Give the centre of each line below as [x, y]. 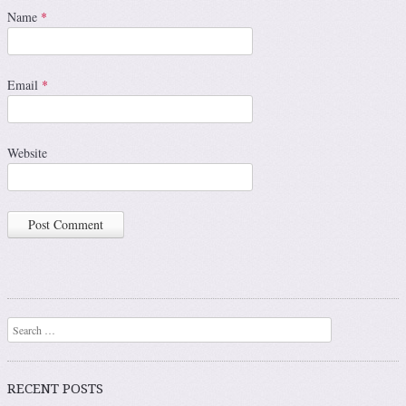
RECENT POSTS [55, 389]
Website [27, 153]
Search [22, 327]
